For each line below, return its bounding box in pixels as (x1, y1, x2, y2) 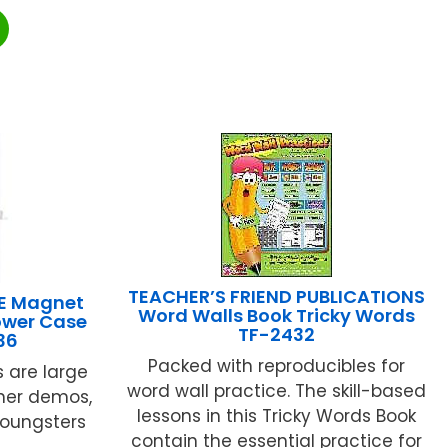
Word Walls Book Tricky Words (137, 302, 415, 328)
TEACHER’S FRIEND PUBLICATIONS (127, 283, 425, 309)
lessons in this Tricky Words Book (136, 403, 416, 428)
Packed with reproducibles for (147, 353, 405, 378)
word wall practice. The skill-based (126, 378, 426, 403)
